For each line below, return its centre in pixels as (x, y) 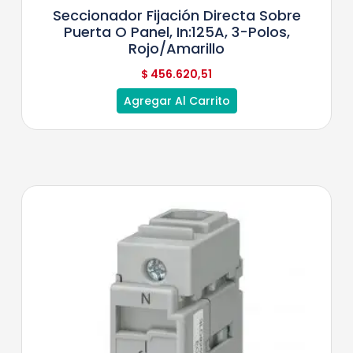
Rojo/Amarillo (176, 48)
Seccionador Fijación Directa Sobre (176, 15)
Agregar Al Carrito (176, 100)
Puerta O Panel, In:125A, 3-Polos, (176, 32)
